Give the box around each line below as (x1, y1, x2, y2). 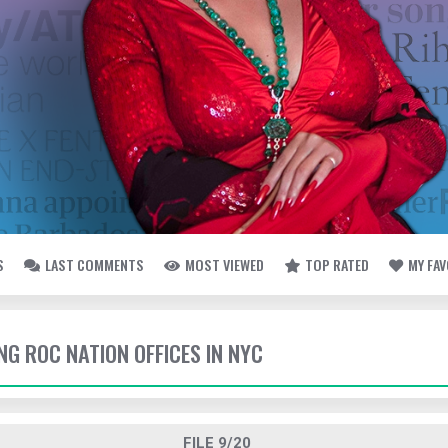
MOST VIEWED (185, 254, 264, 275)
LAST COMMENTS (45, 254, 144, 275)
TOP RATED (305, 254, 369, 275)
